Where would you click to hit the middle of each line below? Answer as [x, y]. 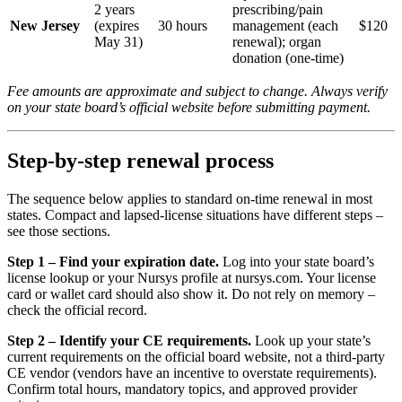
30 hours [183, 25]
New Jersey [45, 25]
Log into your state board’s [297, 262]
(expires [117, 25]
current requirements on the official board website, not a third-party [196, 357]
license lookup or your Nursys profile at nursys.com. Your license [192, 278]
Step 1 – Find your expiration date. [113, 262]
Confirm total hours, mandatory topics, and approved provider [182, 389]
